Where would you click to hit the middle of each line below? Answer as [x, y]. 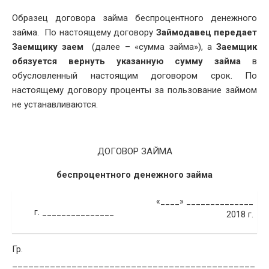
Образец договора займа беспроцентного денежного [134, 18]
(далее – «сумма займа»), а [152, 47]
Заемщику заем [50, 47]
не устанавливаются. [55, 104]
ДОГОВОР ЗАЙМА [134, 151]
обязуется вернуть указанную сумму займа [127, 61]
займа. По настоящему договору [84, 32]
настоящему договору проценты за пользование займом [134, 90]
